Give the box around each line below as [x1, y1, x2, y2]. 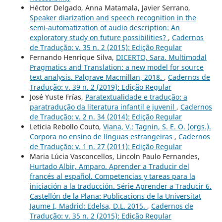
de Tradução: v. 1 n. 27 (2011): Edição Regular [29, 142, 182, 152]
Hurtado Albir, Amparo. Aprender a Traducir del [29, 162, 189, 171]
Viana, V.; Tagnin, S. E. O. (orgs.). [103, 122, 211, 132]
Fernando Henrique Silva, [29, 53, 116, 62]
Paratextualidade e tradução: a [85, 92, 187, 102]
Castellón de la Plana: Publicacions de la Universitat [29, 191, 201, 201]
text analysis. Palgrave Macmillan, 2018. [29, 72, 164, 82]
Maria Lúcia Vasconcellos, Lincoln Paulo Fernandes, [29, 152, 200, 162]
